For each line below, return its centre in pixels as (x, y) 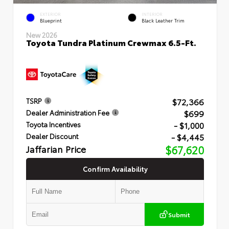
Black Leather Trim (163, 20)
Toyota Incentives (53, 124)
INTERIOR (152, 14)
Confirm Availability (115, 168)
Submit (179, 214)
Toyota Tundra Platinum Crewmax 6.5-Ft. (111, 42)
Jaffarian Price (56, 149)
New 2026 (42, 35)
